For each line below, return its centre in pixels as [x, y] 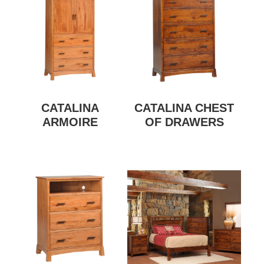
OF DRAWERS [184, 122]
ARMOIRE [70, 122]
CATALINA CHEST [184, 108]
